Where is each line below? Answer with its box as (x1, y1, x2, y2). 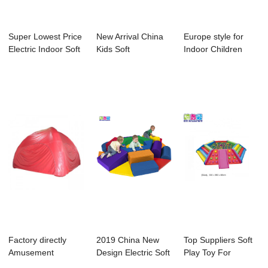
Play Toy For (184, 248, 232, 258)
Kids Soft (96, 44, 130, 54)
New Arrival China (96, 32, 163, 42)
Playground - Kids (96, 57, 163, 67)
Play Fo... (8, 57, 45, 67)
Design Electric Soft (96, 248, 170, 258)
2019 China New (96, 235, 159, 245)
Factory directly (8, 235, 67, 245)
